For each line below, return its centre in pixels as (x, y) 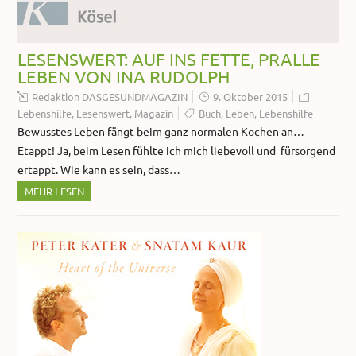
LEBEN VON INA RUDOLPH (124, 77)
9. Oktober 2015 (251, 97)
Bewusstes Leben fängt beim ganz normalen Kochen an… (164, 132)
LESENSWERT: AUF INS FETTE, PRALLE (169, 59)
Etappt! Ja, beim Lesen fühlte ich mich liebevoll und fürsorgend (177, 151)
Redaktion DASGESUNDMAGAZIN (110, 97)
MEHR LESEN (55, 192)
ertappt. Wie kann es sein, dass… (99, 170)
